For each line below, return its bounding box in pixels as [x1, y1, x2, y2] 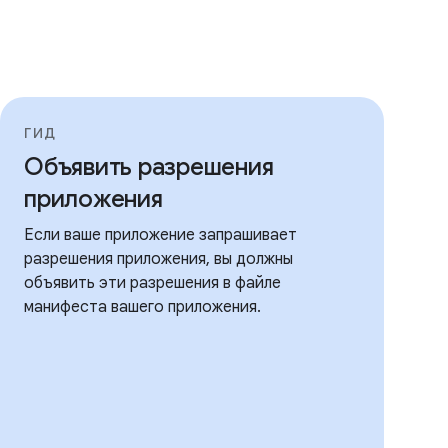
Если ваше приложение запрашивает [24, 225, 297, 245]
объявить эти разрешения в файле [24, 273, 281, 293]
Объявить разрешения [24, 152, 274, 182]
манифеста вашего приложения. [24, 297, 261, 317]
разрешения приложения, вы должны [24, 249, 293, 269]
